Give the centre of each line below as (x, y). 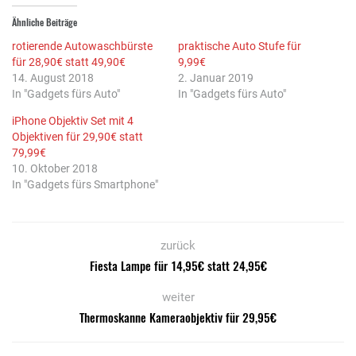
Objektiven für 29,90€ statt (77, 137)
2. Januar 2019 (216, 78)
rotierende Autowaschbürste (82, 46)
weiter (178, 298)
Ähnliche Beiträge (44, 22)
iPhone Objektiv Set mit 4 (73, 121)
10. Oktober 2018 (55, 169)
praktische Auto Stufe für (240, 46)
